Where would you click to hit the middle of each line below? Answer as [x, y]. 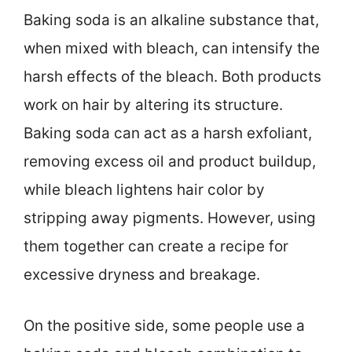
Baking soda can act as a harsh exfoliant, [168, 134]
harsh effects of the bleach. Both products [172, 77]
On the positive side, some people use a [164, 325]
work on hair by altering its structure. [153, 105]
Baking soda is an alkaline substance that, [171, 20]
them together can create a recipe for [156, 247]
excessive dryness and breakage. [142, 275]
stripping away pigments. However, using [170, 218]
